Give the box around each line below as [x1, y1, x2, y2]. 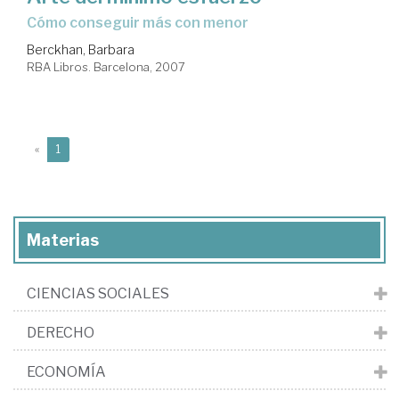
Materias [27, 230, 99, 249]
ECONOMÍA [27, 362, 106, 380]
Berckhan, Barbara [27, 41, 134, 57]
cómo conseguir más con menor [37, 13, 248, 31]
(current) [60, 141, 105, 155]
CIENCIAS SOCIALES [27, 284, 169, 302]
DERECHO [27, 323, 94, 341]
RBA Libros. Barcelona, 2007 [27, 59, 185, 74]
